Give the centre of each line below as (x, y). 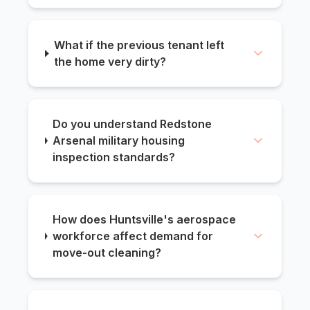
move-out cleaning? (107, 253)
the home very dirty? (110, 62)
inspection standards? (114, 157)
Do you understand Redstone (133, 124)
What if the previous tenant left (139, 45)
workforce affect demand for (133, 236)
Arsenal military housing (119, 141)
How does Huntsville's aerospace (144, 220)
